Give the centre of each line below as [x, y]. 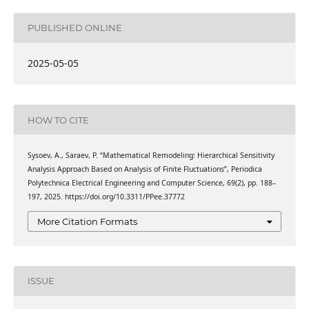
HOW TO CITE [58, 120]
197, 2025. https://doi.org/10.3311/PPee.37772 [106, 197]
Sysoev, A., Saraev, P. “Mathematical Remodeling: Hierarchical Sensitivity [151, 156]
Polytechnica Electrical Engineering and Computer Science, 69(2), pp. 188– [151, 183]
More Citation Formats [87, 221]
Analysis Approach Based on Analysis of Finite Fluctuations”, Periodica [144, 169]
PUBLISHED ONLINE [74, 28]
